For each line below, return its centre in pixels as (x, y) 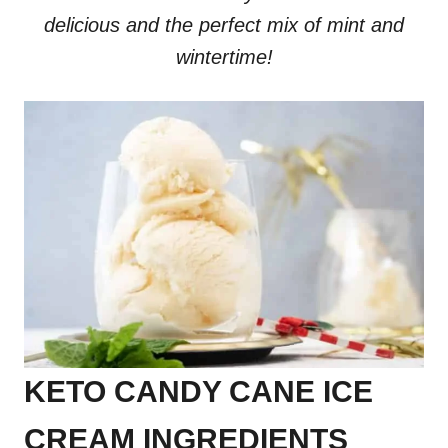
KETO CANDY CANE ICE (198, 391)
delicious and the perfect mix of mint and (224, 25)
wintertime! (224, 57)
